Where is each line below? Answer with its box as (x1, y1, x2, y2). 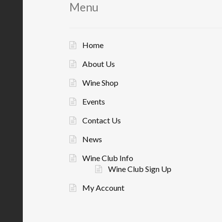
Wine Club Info (82, 153, 133, 163)
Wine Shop (82, 77, 118, 87)
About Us (82, 58, 115, 68)
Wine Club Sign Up (108, 164, 171, 173)
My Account (82, 182, 124, 192)
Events (82, 96, 105, 106)
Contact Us (82, 115, 121, 125)
